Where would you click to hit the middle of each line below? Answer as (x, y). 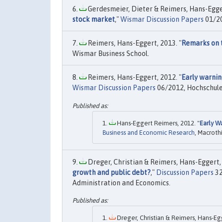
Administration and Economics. (121, 183)
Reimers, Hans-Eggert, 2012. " (134, 78)
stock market (94, 20)
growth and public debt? (111, 172)
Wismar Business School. (111, 54)
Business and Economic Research (149, 132)
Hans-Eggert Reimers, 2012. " (158, 123)
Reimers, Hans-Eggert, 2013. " (134, 43)
